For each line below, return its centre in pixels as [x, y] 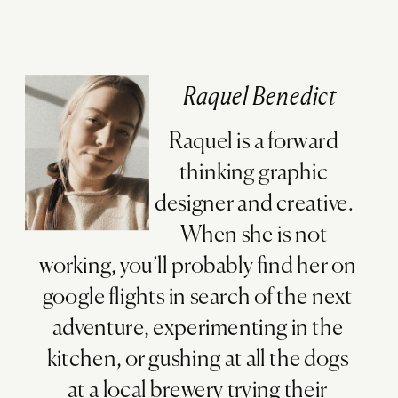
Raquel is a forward [254, 141]
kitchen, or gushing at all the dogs [198, 359]
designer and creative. [254, 203]
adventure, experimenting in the [198, 328]
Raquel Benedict [260, 96]
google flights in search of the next [198, 297]
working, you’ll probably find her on [198, 266]
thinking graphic [254, 172]
